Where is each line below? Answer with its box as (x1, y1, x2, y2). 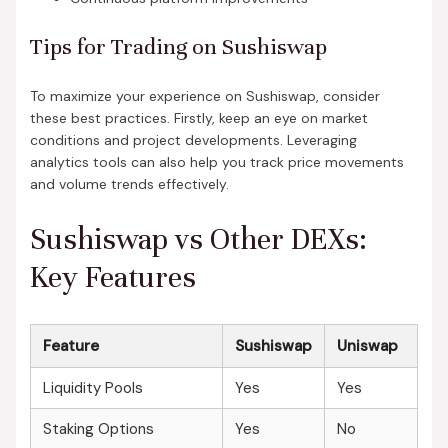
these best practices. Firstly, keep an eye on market (29, 108, 368, 127)
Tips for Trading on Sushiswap (29, 32, 327, 60)
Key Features (29, 259, 196, 297)
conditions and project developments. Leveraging (29, 130, 357, 149)
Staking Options (42, 418, 154, 439)
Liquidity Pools (42, 377, 143, 398)
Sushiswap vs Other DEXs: (29, 221, 367, 259)
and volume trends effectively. (29, 174, 229, 193)
